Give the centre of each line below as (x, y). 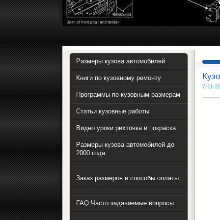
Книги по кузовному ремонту (119, 78)
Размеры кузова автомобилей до (125, 145)
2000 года (91, 153)
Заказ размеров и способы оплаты (127, 178)
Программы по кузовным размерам (128, 95)
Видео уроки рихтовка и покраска (126, 128)
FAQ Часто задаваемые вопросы (125, 203)
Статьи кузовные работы (113, 111)
